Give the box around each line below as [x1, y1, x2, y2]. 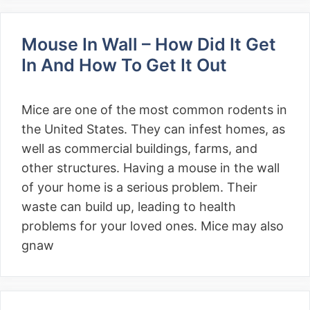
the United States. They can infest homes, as [21, 122, 285, 136]
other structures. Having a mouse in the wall [21, 161, 280, 175]
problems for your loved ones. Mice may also [21, 219, 284, 233]
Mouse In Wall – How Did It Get [21, 34, 276, 55]
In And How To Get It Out [21, 55, 231, 75]
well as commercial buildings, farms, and [21, 141, 257, 156]
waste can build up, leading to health [21, 199, 236, 214]
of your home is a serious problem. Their [21, 180, 257, 194]
